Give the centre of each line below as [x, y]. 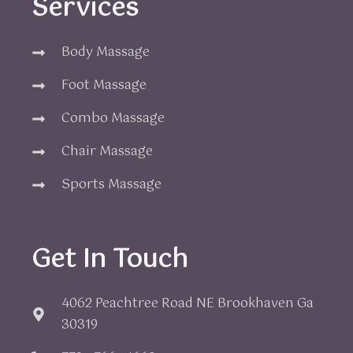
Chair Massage [107, 152]
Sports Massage [111, 185]
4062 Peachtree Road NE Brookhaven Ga [187, 304]
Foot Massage [104, 86]
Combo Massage [113, 119]
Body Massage [105, 53]
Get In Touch [110, 260]
